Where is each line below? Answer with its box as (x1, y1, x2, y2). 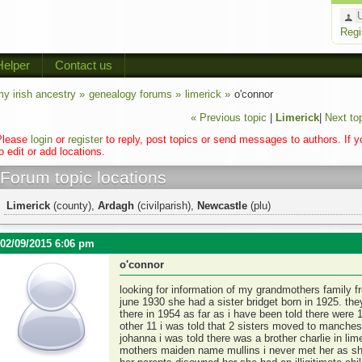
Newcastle (197, 200, 247, 212)
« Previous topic (191, 112, 267, 124)
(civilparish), (134, 200, 197, 212)
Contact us (55, 58, 112, 72)
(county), (50, 200, 98, 212)
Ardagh (98, 200, 134, 212)
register (68, 133, 103, 145)
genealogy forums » (89, 88, 181, 100)
